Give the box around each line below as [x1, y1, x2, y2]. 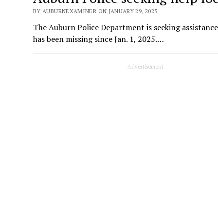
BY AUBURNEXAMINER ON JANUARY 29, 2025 [33, 7, 158, 15]
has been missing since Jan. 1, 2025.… [33, 34, 164, 45]
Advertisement [127, 63, 164, 71]
